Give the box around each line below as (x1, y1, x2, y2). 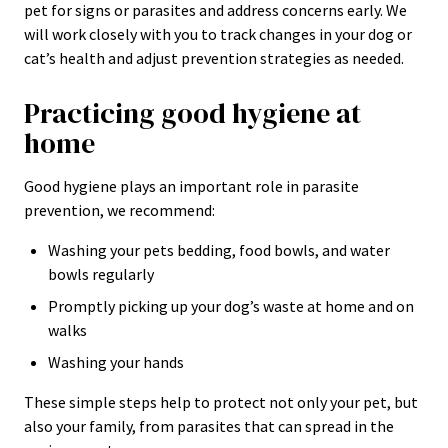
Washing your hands (48, 352, 184, 372)
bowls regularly (48, 264, 154, 284)
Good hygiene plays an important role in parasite (24, 176, 359, 196)
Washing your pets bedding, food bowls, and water (48, 240, 390, 260)
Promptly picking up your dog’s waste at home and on (48, 296, 414, 316)
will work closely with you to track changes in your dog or (24, 24, 412, 44)
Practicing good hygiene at (24, 94, 361, 132)
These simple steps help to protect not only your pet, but (24, 392, 418, 412)
